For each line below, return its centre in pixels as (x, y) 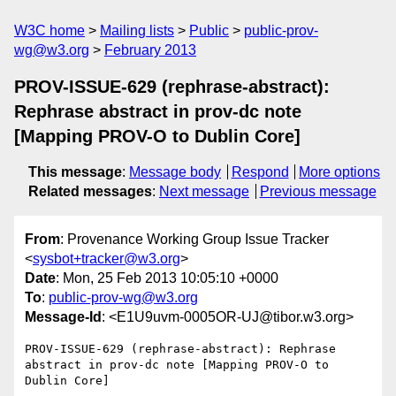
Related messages (90, 191)
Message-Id (63, 317)
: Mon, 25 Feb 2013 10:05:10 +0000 (167, 278)
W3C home (49, 30)
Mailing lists (137, 30)
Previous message (318, 191)
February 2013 (150, 50)
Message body (175, 172)
